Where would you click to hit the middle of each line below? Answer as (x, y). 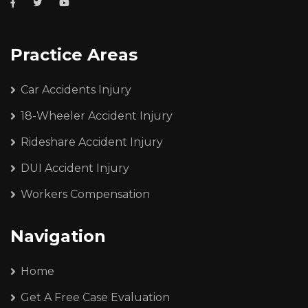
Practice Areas (74, 54)
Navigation (58, 236)
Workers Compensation (85, 194)
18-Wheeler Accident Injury (97, 115)
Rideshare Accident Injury (92, 142)
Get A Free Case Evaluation (95, 297)
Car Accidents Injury (76, 89)
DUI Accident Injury (75, 168)
